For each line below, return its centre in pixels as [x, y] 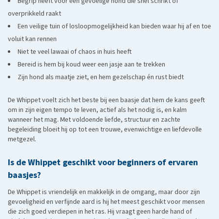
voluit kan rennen [32, 39]
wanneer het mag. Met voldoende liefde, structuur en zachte [94, 120]
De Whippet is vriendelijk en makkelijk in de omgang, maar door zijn [104, 192]
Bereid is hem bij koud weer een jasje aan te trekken [91, 65]
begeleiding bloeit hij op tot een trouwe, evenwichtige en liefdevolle [105, 130]
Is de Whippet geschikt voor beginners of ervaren [103, 163]
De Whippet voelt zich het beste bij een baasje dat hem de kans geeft [106, 100]
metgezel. [22, 139]
